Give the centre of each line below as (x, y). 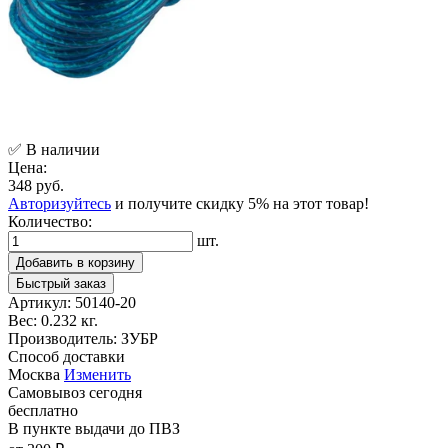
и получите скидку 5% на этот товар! (240, 203)
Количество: (50, 221)
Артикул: (39, 302)
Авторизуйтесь (59, 203)
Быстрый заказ (61, 283)
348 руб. (36, 185)
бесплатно (43, 410)
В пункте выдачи (66, 428)
